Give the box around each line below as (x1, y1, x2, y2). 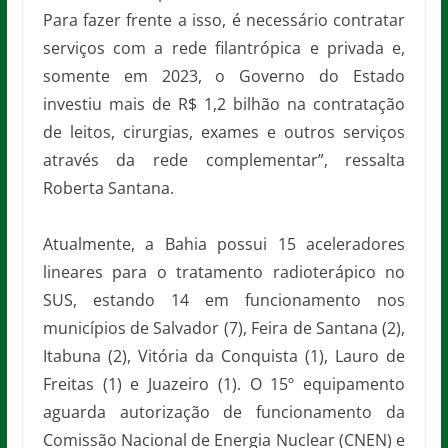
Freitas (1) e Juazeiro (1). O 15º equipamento (42, 373, 406, 396)
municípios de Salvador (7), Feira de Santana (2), (42, 317, 406, 340)
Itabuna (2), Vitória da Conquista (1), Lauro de (42, 345, 406, 368)
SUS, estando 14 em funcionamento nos (42, 289, 406, 312)
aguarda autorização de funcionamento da (42, 401, 406, 424)
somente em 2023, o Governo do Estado (42, 65, 406, 88)
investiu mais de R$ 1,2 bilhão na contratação (42, 93, 406, 116)
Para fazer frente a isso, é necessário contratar (42, 9, 406, 32)
